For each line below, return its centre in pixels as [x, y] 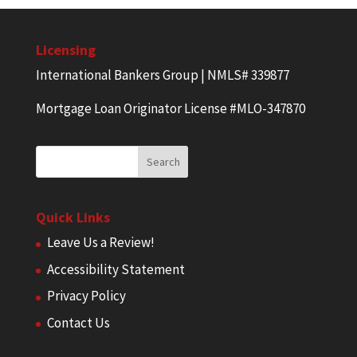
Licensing [65, 50]
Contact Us [78, 322]
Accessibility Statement [116, 269]
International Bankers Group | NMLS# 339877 [162, 75]
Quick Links [73, 218]
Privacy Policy [86, 296]
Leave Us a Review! [100, 243]
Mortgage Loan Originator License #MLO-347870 [170, 108]
